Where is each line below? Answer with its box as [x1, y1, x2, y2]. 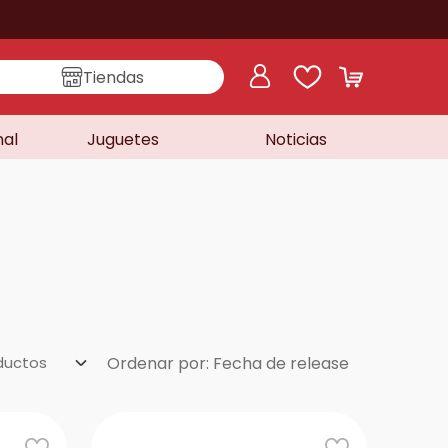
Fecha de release [212, 352, 349, 376]
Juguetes [86, 128, 159, 152]
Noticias [265, 128, 328, 152]
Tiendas [83, 65, 145, 89]
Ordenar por [106, 352, 206, 376]
